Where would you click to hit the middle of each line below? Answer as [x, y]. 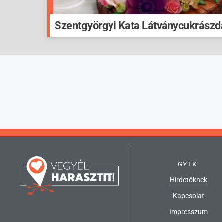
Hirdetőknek [188, 180]
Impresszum [188, 211]
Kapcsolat [188, 195]
